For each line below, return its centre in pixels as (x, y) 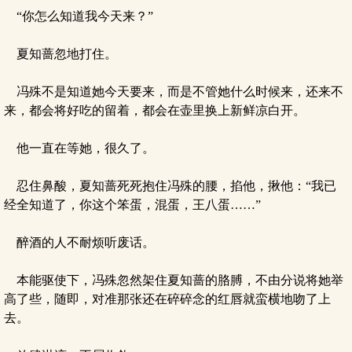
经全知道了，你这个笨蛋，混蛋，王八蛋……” (132, 205)
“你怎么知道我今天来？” (79, 16)
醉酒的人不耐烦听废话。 (79, 242)
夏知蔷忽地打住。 (60, 54)
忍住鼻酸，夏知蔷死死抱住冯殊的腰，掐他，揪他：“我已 (170, 186)
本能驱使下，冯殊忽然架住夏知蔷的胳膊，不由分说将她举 (174, 280)
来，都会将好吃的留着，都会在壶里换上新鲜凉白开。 (155, 110)
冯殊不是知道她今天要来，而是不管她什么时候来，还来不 (174, 92)
